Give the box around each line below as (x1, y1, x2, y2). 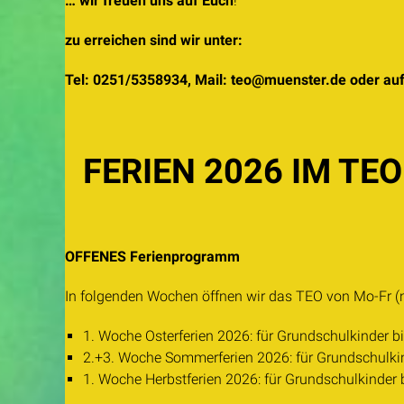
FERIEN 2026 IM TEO (83, 151, 402, 191)
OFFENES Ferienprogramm (65, 248, 240, 265)
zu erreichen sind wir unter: (65, 32, 243, 49)
